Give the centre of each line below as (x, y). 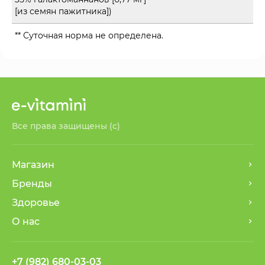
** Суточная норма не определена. (89, 35)
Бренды (32, 183)
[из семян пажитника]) (63, 11)
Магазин (33, 164)
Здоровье (36, 202)
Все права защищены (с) (66, 126)
